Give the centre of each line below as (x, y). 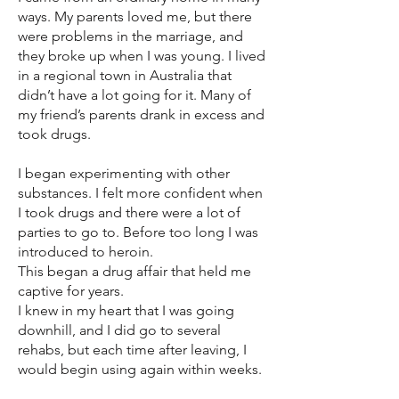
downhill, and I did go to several (119, 330)
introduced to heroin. (85, 252)
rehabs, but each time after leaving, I (132, 350)
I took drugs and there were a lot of (129, 212)
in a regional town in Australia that (125, 75)
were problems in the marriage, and (130, 36)
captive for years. (71, 291)
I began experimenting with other (124, 173)
